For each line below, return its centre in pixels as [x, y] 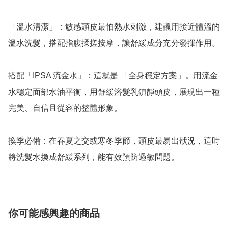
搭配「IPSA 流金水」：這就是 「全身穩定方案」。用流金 [113, 75]
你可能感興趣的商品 [54, 213]
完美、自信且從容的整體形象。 [65, 108]
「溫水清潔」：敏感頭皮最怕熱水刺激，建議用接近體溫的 [114, 26]
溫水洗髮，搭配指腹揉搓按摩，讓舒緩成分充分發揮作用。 [114, 43]
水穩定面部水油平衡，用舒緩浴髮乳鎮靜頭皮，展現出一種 [114, 92]
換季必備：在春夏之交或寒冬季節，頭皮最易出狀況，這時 [114, 140]
